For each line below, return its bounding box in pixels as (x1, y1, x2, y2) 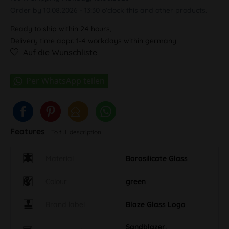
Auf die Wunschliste (23, 47, 97, 57)
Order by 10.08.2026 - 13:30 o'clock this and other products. (10, 5, 207, 15)
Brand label (45, 199, 85, 209)
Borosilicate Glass (126, 153, 188, 163)
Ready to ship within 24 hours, (10, 24, 111, 33)
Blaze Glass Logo (126, 199, 186, 209)
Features (10, 126, 47, 136)
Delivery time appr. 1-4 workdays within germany (10, 36, 176, 45)
